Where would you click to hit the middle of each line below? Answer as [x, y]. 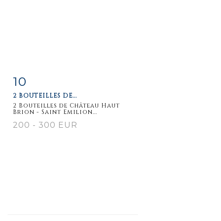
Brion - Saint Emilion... [55, 112]
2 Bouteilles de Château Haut [66, 105]
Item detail [44, 79]
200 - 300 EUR [45, 125]
